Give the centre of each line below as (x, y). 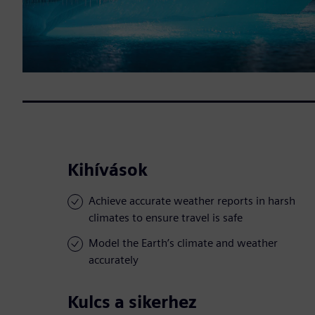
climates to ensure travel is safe (166, 218)
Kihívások (108, 170)
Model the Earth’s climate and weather (183, 243)
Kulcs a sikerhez (132, 302)
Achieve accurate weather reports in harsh (192, 201)
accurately (114, 260)
